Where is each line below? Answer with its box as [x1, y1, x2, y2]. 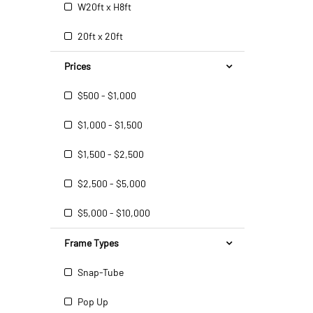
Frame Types [64, 237, 119, 249]
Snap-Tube [75, 266, 124, 278]
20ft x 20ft [75, 30, 123, 42]
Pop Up [75, 296, 108, 307]
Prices [64, 60, 91, 72]
